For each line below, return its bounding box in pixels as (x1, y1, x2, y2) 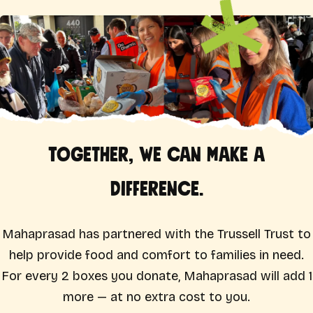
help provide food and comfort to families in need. (9, 247, 304, 263)
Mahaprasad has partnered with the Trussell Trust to (2, 226, 311, 242)
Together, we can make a (48, 145, 265, 166)
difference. (110, 179, 203, 200)
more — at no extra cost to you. (63, 289, 250, 305)
